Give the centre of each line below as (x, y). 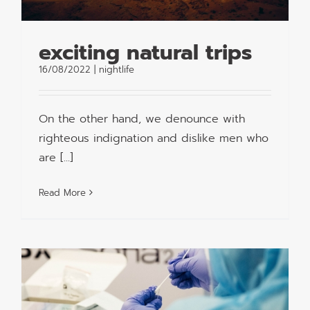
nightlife (117, 69)
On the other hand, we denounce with (142, 119)
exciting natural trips (145, 52)
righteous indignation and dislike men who (154, 138)
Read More (62, 192)
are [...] (56, 157)
